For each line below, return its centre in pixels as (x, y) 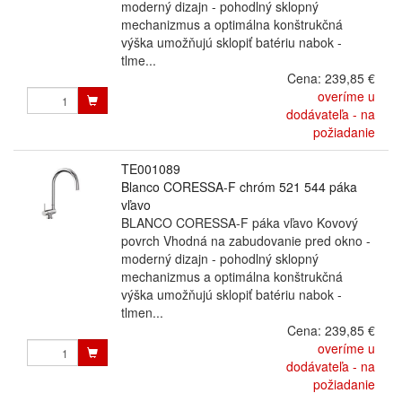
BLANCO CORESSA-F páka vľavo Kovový (239, 223)
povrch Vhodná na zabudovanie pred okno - (245, 240)
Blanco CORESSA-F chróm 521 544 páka (239, 187)
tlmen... (142, 312)
